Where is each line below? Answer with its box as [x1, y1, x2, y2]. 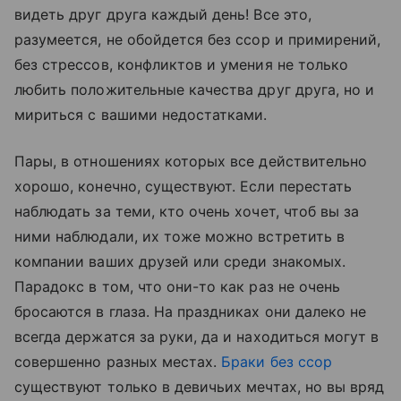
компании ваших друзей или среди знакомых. [14, 252, 346, 270]
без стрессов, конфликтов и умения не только [14, 55, 349, 73]
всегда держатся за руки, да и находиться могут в [14, 327, 380, 346]
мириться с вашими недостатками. [14, 105, 268, 124]
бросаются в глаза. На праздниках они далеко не [14, 302, 367, 320]
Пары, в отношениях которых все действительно [14, 151, 368, 170]
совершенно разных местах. [14, 352, 222, 371]
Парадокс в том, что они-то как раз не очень [14, 277, 341, 295]
